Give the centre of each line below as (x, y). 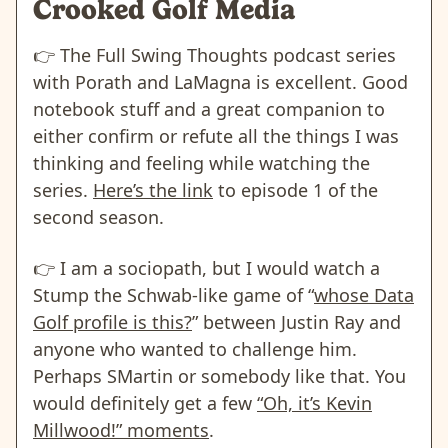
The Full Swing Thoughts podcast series (225, 54)
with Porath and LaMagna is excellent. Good (220, 81)
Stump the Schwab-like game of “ (173, 294)
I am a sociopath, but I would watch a (217, 267)
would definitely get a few (145, 402)
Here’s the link (153, 189)
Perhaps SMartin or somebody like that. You (219, 375)
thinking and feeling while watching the (201, 162)
